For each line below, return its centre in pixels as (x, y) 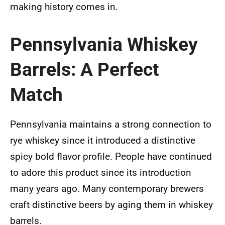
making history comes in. (64, 7)
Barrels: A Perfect (85, 69)
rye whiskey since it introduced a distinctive (103, 141)
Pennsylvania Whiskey (104, 44)
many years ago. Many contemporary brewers (107, 189)
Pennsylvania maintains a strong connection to (111, 125)
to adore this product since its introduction (101, 173)
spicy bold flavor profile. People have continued (111, 157)
